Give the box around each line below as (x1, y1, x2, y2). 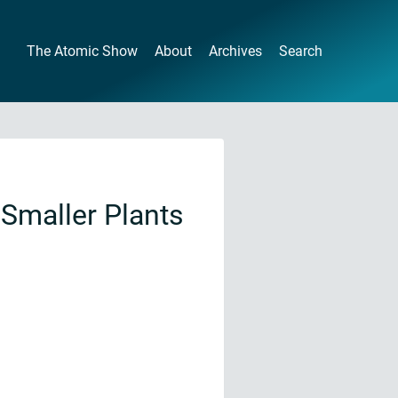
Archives (209, 42, 263, 60)
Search (279, 42, 323, 60)
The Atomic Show (26, 42, 138, 60)
